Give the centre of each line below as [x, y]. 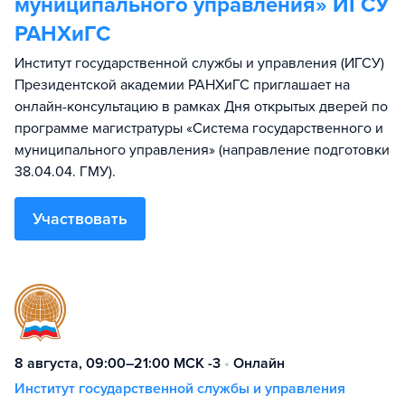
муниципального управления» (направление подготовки [202, 150]
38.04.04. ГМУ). [65, 172]
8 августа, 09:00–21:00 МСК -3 [118, 363]
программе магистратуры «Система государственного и [199, 128]
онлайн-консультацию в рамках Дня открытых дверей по [201, 107]
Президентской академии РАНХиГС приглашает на [182, 85]
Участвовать [80, 219]
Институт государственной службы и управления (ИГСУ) [199, 63]
